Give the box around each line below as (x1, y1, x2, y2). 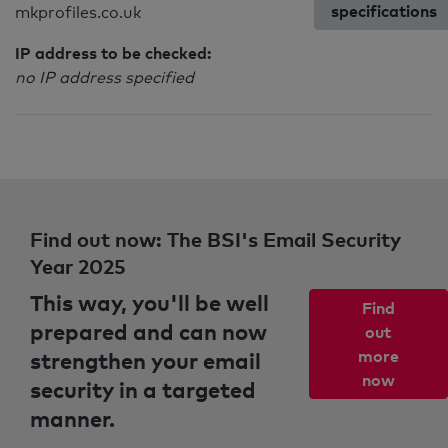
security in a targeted (30, 375, 256, 403)
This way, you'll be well (30, 288, 269, 316)
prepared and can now (30, 317, 267, 345)
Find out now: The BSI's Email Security (30, 227, 401, 251)
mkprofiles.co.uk (15, 3, 141, 22)
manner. (30, 404, 115, 432)
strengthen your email (30, 346, 261, 374)
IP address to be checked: (15, 43, 211, 63)
